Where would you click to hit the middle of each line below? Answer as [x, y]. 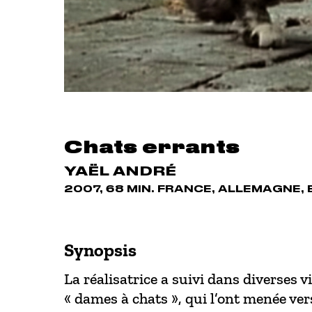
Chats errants [152, 148]
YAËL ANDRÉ [120, 172]
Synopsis [100, 251]
